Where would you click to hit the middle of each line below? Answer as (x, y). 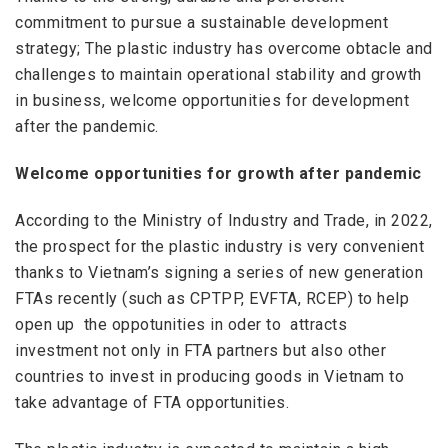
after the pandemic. (87, 127)
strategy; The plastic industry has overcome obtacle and (224, 49)
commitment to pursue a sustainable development (201, 23)
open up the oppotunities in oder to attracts (181, 324)
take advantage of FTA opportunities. (152, 402)
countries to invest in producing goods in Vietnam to (209, 376)
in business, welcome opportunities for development (212, 101)
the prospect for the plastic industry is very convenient (219, 246)
